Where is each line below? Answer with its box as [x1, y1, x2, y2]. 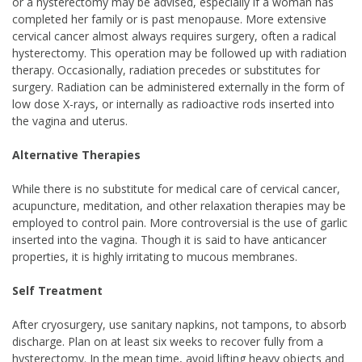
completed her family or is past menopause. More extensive [12, 11, 326, 27]
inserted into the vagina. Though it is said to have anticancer [12, 232, 326, 247]
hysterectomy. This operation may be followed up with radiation [12, 45, 347, 61]
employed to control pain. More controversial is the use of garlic [12, 215, 347, 230]
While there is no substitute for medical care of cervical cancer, [12, 181, 340, 196]
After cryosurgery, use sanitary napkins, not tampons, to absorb [12, 317, 347, 332]
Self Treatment [12, 283, 103, 298]
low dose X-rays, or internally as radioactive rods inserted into [12, 96, 335, 112]
